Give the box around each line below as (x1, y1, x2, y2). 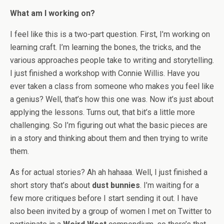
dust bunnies (92, 180, 140, 190)
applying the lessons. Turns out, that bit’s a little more (10, 107, 195, 117)
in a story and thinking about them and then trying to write (10, 133, 208, 143)
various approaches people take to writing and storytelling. (10, 55, 214, 65)
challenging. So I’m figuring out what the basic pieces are (10, 120, 207, 130)
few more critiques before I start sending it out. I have (10, 193, 198, 203)
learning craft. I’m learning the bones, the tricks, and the (10, 42, 201, 52)
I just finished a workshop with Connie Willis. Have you (10, 68, 199, 78)
